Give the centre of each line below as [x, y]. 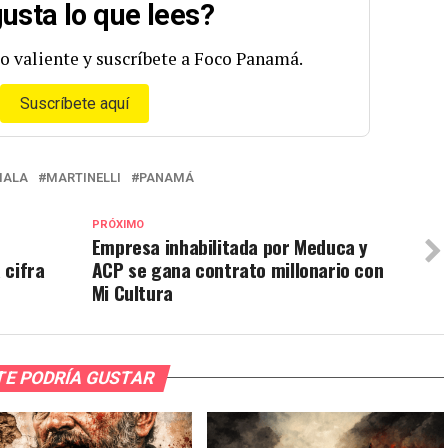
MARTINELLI [83, 177]
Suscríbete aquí [74, 103]
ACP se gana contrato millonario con [237, 269]
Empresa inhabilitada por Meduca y [230, 246]
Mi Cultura [132, 292]
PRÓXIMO [117, 224]
